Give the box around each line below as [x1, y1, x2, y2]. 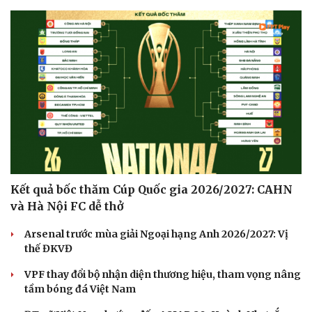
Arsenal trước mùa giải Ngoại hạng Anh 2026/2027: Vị [24, 228, 288, 241]
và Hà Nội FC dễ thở [10, 199, 124, 214]
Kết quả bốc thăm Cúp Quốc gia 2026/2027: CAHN [10, 182, 292, 197]
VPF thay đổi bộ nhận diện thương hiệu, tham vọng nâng [24, 268, 301, 281]
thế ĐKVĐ [24, 242, 72, 256]
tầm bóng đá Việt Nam [24, 283, 136, 296]
